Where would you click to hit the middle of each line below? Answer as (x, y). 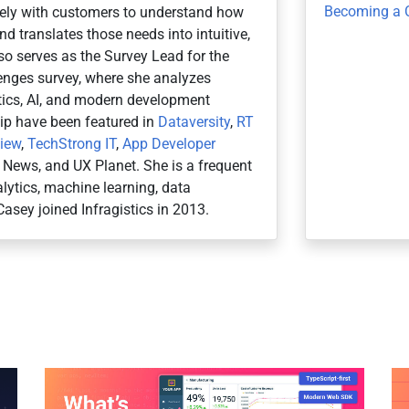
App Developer (169, 143)
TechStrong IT (72, 143)
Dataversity (194, 121)
